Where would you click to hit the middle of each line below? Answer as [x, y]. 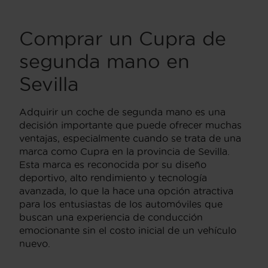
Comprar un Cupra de [123, 38]
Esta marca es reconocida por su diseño [113, 164]
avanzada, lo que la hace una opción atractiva [126, 191]
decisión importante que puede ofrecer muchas [130, 125]
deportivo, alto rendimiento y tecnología [113, 177]
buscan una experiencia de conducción [111, 217]
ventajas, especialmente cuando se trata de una [130, 138]
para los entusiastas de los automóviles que [121, 204]
